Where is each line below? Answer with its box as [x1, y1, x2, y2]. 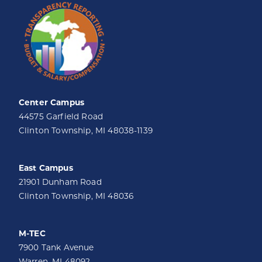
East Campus [19, 163, 73, 173]
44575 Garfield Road [19, 112, 104, 121]
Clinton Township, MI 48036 [19, 191, 134, 201]
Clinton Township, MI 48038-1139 [19, 126, 153, 135]
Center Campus [19, 98, 85, 107]
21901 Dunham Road [19, 177, 102, 187]
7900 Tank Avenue [19, 243, 94, 252]
